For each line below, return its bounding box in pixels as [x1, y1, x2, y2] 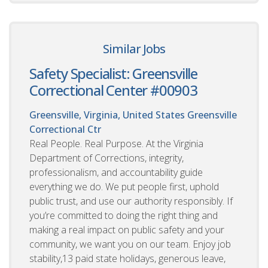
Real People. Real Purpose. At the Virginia [29, 136, 203, 150]
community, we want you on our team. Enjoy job [29, 237, 231, 251]
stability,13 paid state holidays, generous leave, [29, 251, 226, 265]
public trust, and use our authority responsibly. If [29, 194, 233, 208]
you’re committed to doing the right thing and [29, 208, 218, 222]
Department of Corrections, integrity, [29, 151, 184, 165]
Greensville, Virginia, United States [29, 108, 185, 121]
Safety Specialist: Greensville [29, 63, 197, 83]
